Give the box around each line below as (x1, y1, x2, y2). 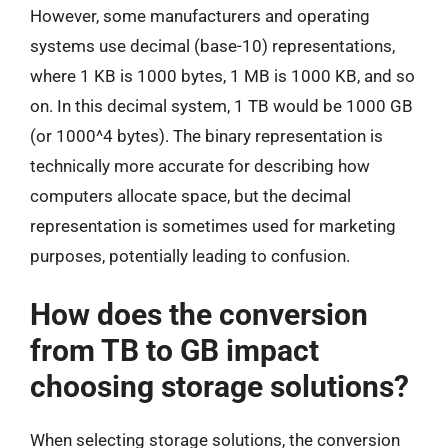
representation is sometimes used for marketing (30, 216, 396, 236)
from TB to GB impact (30, 332, 319, 368)
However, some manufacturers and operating (30, 6, 370, 26)
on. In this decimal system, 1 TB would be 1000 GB (30, 96, 413, 116)
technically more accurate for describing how (30, 156, 370, 176)
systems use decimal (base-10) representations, (30, 36, 395, 56)
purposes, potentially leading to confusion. (30, 246, 350, 266)
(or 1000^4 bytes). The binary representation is (30, 126, 383, 146)
